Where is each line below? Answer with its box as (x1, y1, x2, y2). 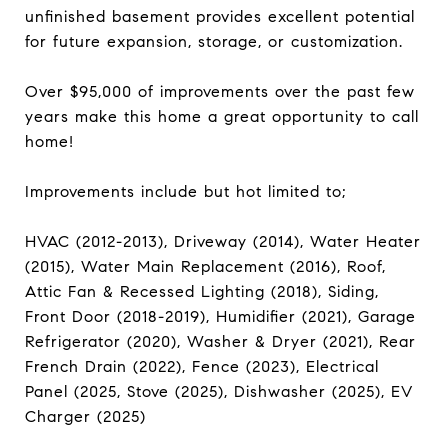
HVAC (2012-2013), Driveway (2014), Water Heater (25, 232, 421, 251)
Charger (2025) (25, 407, 146, 426)
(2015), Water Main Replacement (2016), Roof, (25, 257, 386, 276)
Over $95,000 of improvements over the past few (25, 82, 415, 101)
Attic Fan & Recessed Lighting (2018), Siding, (25, 282, 379, 301)
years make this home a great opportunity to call (25, 107, 419, 126)
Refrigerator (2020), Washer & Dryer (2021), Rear (25, 332, 416, 351)
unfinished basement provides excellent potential (25, 7, 415, 26)
